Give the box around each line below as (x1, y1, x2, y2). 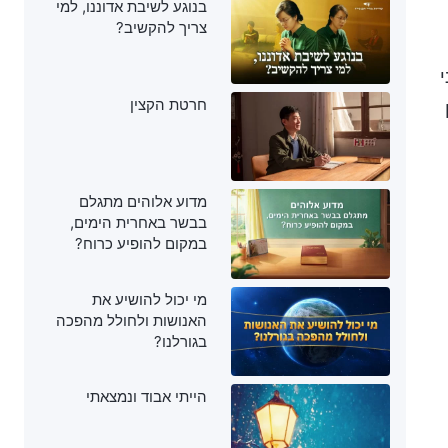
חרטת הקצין (130, 94, 207, 114)
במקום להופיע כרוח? (75, 234, 207, 254)
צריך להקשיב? (116, 18, 207, 38)
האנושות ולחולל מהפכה (56, 310, 207, 330)
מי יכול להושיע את (92, 289, 207, 309)
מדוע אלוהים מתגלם (79, 192, 207, 212)
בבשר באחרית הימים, (70, 213, 207, 233)
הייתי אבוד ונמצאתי (86, 387, 207, 407)
